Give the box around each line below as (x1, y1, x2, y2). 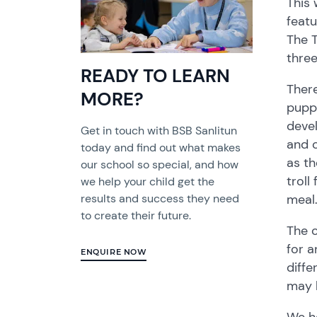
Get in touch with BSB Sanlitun (81, 123, 238, 139)
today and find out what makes (81, 140, 241, 156)
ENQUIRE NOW (81, 247, 147, 258)
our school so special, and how (81, 157, 239, 173)
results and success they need (81, 191, 240, 207)
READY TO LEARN (81, 64, 231, 88)
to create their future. (81, 208, 192, 224)
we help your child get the (81, 174, 215, 190)
